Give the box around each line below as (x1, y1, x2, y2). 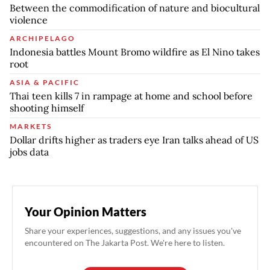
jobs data (10, 146, 49, 159)
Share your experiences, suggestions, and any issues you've (25, 225, 241, 236)
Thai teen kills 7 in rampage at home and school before (10, 90, 253, 102)
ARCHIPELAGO (10, 34, 75, 43)
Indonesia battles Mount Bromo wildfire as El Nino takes (10, 46, 260, 58)
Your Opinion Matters (25, 204, 146, 219)
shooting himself (10, 102, 84, 115)
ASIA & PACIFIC (10, 78, 80, 87)
